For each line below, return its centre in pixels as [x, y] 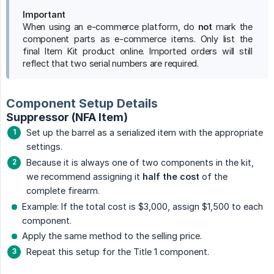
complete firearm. [63, 191]
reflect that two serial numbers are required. [111, 64]
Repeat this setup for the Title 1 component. [118, 252]
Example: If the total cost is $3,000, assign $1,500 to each [143, 207]
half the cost [171, 177]
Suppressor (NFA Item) [67, 117]
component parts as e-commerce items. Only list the [138, 39]
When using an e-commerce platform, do [110, 27]
